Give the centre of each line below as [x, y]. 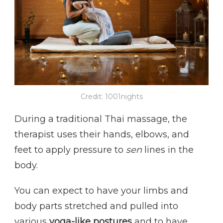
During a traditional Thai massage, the [101, 119]
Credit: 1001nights [111, 96]
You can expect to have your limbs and [101, 190]
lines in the [168, 150]
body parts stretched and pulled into [96, 206]
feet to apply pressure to [70, 150]
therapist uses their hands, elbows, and [102, 134]
